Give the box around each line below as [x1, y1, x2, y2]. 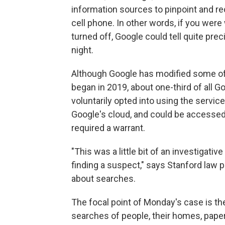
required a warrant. [71, 122, 145, 133]
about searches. [71, 173, 136, 184]
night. [71, 44, 93, 55]
